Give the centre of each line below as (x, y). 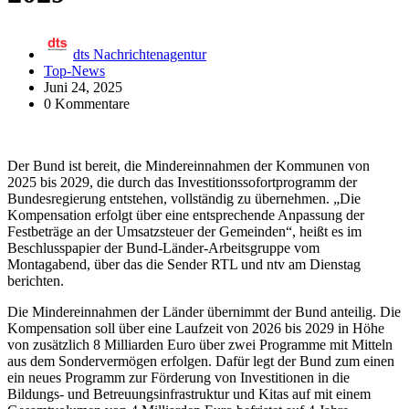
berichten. (36, 280)
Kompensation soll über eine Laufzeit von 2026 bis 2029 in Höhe (196, 328)
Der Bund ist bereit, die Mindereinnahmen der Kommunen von (189, 165)
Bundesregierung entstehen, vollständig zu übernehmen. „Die (184, 198)
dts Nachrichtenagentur (140, 54)
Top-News (74, 70)
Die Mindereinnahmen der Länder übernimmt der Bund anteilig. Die (204, 311)
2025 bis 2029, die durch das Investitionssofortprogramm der (182, 182)
